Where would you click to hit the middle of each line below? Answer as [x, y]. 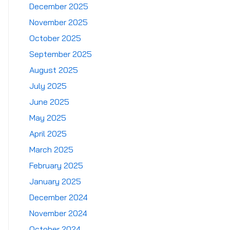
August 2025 [54, 70]
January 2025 [55, 181]
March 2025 [51, 149]
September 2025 [61, 54]
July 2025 [48, 86]
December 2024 [59, 197]
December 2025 [59, 6]
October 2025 [55, 38]
